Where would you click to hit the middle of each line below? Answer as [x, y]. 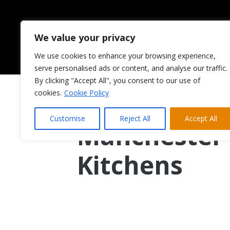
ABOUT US [196, 56]
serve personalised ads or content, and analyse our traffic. [131, 68]
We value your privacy [85, 37]
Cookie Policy [87, 93]
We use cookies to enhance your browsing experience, [125, 56]
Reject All [135, 118]
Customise [67, 118]
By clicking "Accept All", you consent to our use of [117, 80]
